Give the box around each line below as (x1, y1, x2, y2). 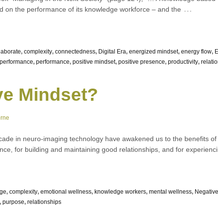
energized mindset (129, 48, 178, 55)
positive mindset (73, 58, 115, 65)
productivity (168, 58, 198, 65)
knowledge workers (94, 188, 146, 195)
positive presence (118, 58, 165, 65)
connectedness (55, 48, 95, 55)
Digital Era (98, 48, 126, 55)
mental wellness (149, 188, 192, 195)
